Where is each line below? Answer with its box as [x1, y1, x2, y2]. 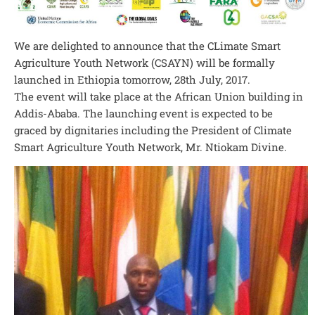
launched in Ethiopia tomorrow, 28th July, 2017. [14, 72, 250, 87]
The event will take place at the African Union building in [14, 89, 303, 104]
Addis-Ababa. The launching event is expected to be [14, 106, 273, 121]
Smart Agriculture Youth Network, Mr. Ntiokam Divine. [14, 140, 287, 155]
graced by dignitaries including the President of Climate [14, 123, 292, 138]
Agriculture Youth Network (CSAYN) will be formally [14, 56, 275, 70]
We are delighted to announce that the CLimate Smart [14, 39, 281, 53]
